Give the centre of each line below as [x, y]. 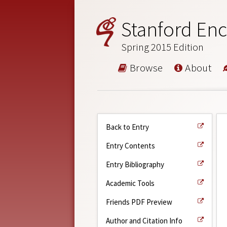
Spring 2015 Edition [163, 47]
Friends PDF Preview [139, 202]
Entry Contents [130, 145]
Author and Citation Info [144, 220]
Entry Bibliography [135, 164]
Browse [145, 67]
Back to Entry [127, 127]
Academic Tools [130, 183]
